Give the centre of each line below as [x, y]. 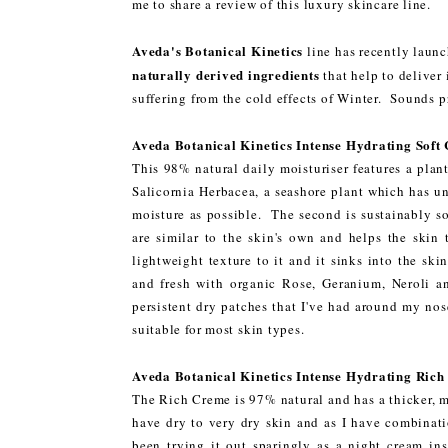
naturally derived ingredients [226, 74]
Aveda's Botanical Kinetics [218, 50]
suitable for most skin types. [218, 328]
